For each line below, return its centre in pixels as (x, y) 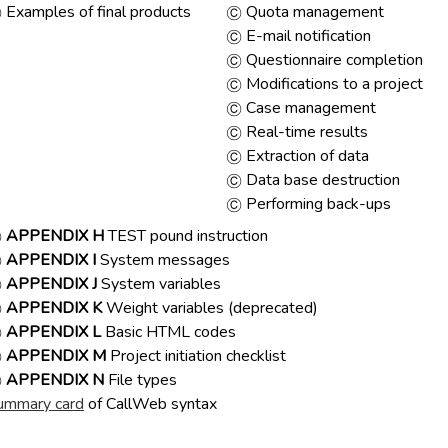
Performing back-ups (316, 204)
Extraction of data (307, 156)
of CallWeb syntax (150, 404)
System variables (159, 284)
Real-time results (305, 132)
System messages (165, 260)
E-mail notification (306, 36)
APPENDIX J (51, 284)
